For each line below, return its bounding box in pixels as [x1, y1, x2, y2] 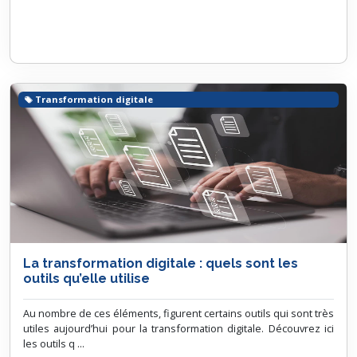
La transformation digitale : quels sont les [23, 256, 298, 271]
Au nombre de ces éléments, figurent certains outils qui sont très [23, 306, 334, 320]
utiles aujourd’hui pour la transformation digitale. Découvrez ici [23, 321, 334, 335]
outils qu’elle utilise [23, 271, 150, 286]
